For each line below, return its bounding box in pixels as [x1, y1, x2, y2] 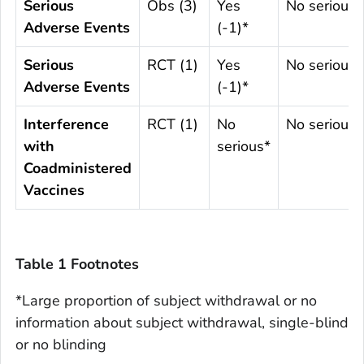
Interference [24, 115, 109, 135]
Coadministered [24, 158, 132, 179]
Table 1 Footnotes [15, 254, 139, 275]
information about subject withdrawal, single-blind [15, 313, 349, 333]
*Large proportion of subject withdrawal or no [15, 291, 317, 311]
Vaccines [24, 180, 84, 201]
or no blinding [15, 335, 106, 355]
